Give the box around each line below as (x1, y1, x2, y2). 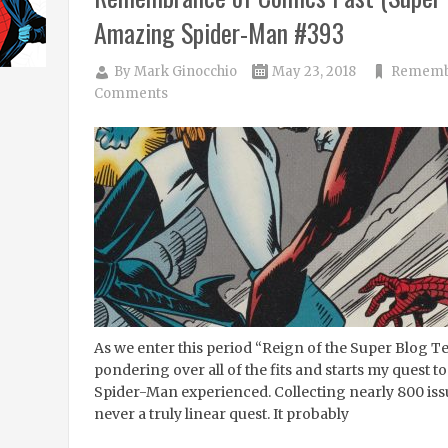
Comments (93, 85, 168, 102)
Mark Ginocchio (133, 63, 237, 80)
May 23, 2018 (271, 63, 356, 80)
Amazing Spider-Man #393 (93, 13, 344, 52)
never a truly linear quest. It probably (93, 405, 349, 423)
